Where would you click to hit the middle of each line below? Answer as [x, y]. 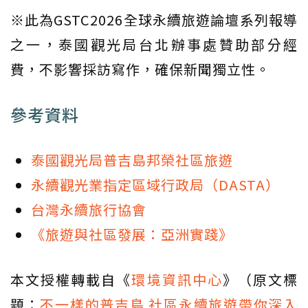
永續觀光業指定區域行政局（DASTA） [155, 185]
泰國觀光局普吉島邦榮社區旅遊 [132, 160]
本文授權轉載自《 [71, 280]
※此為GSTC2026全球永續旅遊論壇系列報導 [154, 20]
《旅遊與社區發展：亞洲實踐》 [132, 234]
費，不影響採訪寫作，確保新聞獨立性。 [140, 69]
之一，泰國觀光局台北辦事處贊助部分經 [154, 45]
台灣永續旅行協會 [89, 210]
